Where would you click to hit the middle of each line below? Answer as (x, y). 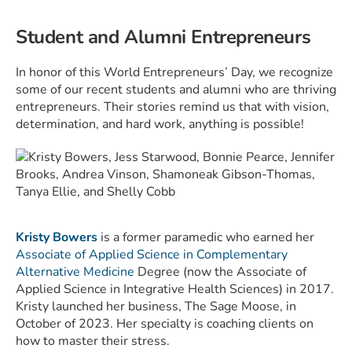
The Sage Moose (232, 306)
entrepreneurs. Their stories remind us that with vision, (172, 106)
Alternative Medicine (75, 271)
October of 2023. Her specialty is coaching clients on (165, 323)
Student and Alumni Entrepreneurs (163, 37)
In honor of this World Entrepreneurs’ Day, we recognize (174, 72)
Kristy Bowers (58, 237)
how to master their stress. (93, 341)
